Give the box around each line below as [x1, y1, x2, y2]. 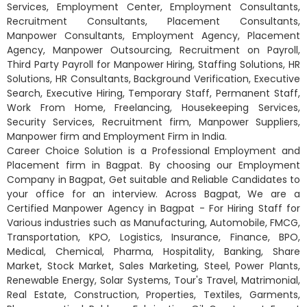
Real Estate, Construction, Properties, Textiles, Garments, [7, 288, 300, 302]
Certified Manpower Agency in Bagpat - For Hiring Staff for [7, 201, 300, 215]
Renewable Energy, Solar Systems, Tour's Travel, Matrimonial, [7, 273, 300, 287]
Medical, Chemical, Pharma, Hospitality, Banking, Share [7, 245, 300, 258]
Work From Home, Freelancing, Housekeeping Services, [7, 101, 300, 114]
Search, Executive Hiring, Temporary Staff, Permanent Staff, [7, 86, 300, 100]
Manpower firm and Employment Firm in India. [7, 130, 227, 143]
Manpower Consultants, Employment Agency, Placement [7, 29, 300, 42]
